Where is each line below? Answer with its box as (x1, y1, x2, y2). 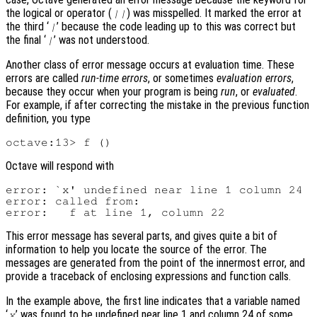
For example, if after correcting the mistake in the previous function (6, 98, 309, 113)
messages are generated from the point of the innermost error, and (6, 256, 305, 270)
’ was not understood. (54, 33, 150, 47)
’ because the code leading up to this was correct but (57, 20, 296, 34)
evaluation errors (217, 71, 292, 86)
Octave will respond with (6, 159, 114, 173)
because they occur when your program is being (6, 85, 221, 99)
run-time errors (81, 71, 148, 86)
